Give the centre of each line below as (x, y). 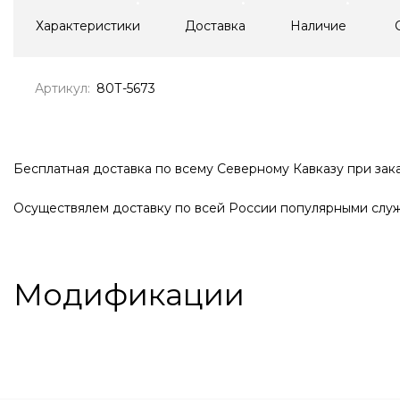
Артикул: (62, 88)
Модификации (129, 294)
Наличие (318, 25)
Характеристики (88, 25)
